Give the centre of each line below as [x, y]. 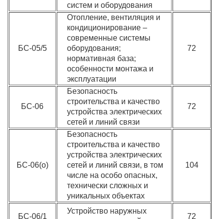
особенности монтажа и [110, 69]
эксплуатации [92, 79]
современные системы [109, 38]
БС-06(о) [32, 165]
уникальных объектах [106, 196]
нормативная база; [102, 58]
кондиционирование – [107, 28]
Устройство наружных [107, 211]
